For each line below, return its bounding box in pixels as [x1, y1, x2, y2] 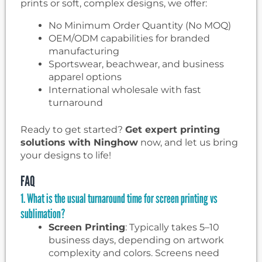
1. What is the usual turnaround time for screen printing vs [20, 191, 218, 206]
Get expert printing [125, 124, 220, 136]
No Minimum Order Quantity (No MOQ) [49, 20, 231, 32]
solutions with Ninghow [20, 137, 138, 149]
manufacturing [49, 46, 119, 57]
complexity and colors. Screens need [49, 247, 219, 259]
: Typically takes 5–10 [125, 222, 219, 233]
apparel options [49, 71, 122, 83]
